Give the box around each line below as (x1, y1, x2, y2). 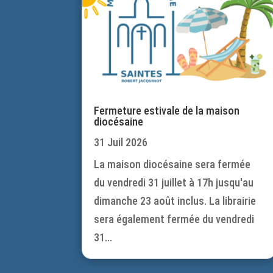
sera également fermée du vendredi (94, 213, 255, 226)
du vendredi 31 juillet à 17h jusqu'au (94, 176, 254, 190)
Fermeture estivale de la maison (94, 104, 240, 118)
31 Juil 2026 (94, 136, 148, 149)
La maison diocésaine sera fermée (94, 158, 251, 171)
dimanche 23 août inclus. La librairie (94, 194, 257, 208)
